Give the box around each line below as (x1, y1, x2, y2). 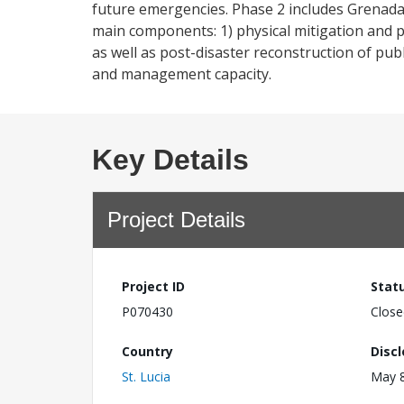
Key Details (92, 143, 249, 176)
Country (122, 342, 173, 360)
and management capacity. (92, 64, 271, 84)
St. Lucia (122, 367, 170, 385)
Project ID (122, 278, 185, 295)
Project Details (107, 207, 245, 232)
